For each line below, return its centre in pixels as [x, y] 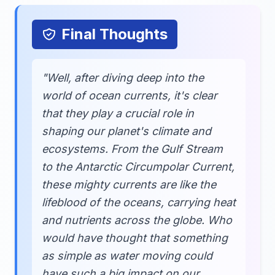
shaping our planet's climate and [126, 131]
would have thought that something [135, 238]
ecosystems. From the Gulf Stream [132, 149]
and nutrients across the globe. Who [137, 220]
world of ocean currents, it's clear [130, 95]
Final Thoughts [114, 34]
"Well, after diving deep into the [123, 78]
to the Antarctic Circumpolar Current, [138, 167]
